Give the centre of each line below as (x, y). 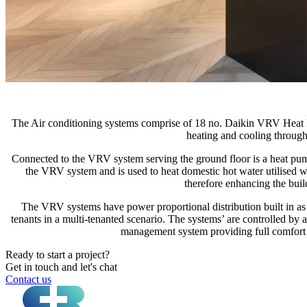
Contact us (28, 280)
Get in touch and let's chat (61, 267)
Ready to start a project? (58, 255)
